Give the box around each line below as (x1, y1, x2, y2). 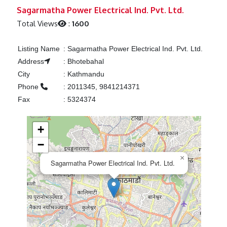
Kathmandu (65, 70, 104, 79)
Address (17, 57, 44, 66)
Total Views (17, 19, 58, 29)
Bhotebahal (65, 57, 104, 66)
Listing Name (17, 45, 60, 53)
